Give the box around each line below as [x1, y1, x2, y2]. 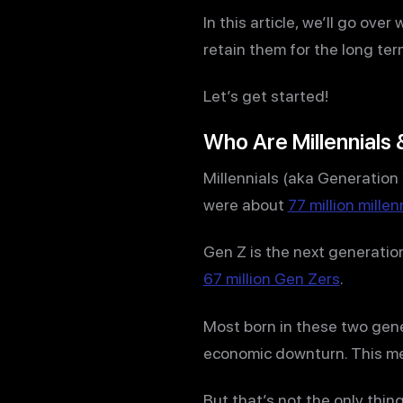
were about [202, 194, 288, 214]
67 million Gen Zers [202, 269, 340, 288]
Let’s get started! [202, 86, 328, 105]
